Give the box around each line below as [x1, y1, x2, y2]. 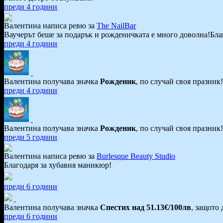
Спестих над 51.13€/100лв [100, 203, 191, 212]
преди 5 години [4, 132, 57, 141]
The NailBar [97, 21, 136, 30]
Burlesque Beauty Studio [97, 151, 175, 160]
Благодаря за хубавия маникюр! [4, 160, 111, 169]
